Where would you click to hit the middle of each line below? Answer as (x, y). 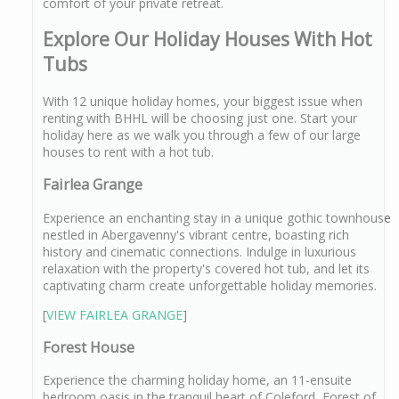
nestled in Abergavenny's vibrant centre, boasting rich (196, 234)
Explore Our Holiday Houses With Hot (208, 40)
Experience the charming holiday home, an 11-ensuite (197, 380)
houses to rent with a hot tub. (128, 151)
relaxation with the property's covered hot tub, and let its (206, 268)
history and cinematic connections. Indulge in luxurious (199, 251)
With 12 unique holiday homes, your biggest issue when (203, 101)
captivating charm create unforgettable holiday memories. (210, 285)
